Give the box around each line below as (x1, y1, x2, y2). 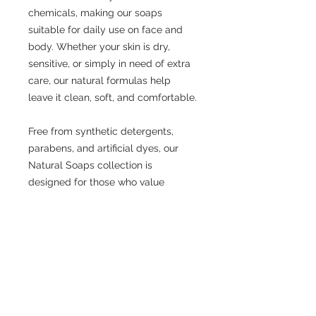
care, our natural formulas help (28, 75, 171, 86)
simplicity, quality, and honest (28, 193, 164, 205)
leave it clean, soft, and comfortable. (28, 92, 197, 103)
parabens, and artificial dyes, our (28, 142, 178, 154)
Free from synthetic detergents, (28, 126, 174, 137)
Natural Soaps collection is (28, 159, 152, 171)
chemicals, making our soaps (28, 7, 162, 18)
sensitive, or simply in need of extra (28, 58, 190, 69)
